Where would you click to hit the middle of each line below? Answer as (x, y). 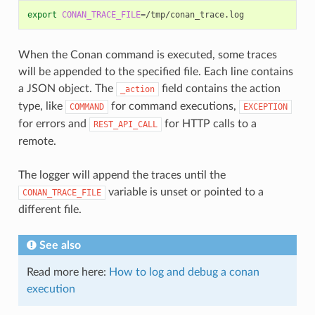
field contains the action (219, 88)
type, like (41, 106)
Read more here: (67, 272)
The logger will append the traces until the (122, 175)
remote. (37, 141)
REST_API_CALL (125, 124)
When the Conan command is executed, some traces (147, 54)
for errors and (53, 123)
